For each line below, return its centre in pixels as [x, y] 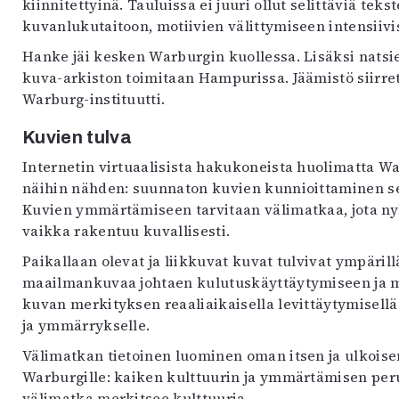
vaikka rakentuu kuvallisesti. [126, 230]
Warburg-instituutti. [94, 98]
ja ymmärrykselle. [86, 325]
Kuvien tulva [77, 137]
